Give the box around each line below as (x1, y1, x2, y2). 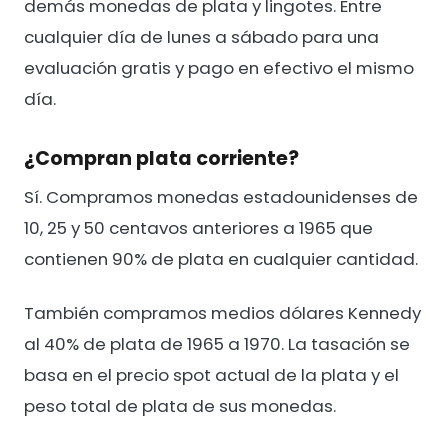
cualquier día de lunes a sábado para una (24, 25, 379, 50)
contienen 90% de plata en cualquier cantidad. (24, 247, 418, 272)
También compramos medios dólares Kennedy (24, 300, 421, 325)
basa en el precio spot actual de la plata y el (24, 362, 399, 387)
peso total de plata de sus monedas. (24, 393, 336, 418)
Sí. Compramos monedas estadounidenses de (24, 185, 418, 210)
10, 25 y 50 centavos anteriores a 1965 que (24, 216, 373, 241)
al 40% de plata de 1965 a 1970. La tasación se (24, 331, 410, 356)
